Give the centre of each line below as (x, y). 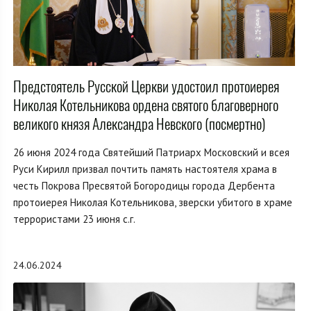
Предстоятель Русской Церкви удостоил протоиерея (146, 86)
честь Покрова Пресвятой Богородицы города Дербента (144, 186)
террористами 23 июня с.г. (74, 219)
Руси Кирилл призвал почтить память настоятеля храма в (145, 169)
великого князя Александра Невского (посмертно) (139, 124)
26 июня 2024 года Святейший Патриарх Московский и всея (151, 152)
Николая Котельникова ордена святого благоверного (146, 105)
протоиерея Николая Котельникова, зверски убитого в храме (153, 202)
